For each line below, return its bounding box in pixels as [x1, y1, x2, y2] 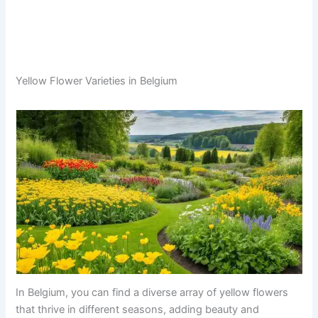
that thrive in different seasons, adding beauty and [16, 302, 260, 316]
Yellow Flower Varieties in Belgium [16, 75, 178, 88]
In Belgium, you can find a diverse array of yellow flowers [16, 285, 289, 299]
